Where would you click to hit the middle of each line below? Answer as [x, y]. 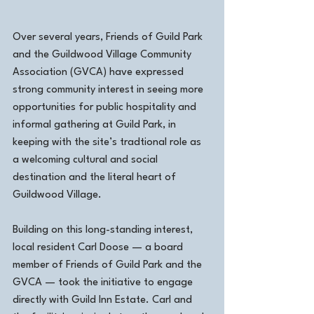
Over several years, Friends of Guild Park [109, 38]
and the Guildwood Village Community [103, 55]
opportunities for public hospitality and [106, 108]
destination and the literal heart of [96, 178]
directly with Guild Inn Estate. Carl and [104, 301]
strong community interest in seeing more [109, 90]
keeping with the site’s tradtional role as [108, 143]
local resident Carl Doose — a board [99, 248]
